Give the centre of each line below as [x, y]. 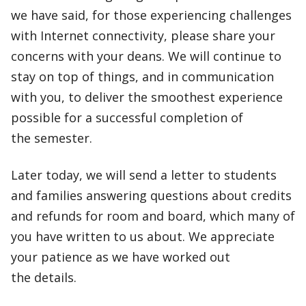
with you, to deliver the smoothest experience [147, 97]
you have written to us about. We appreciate [143, 236]
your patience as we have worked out [121, 257]
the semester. [52, 138]
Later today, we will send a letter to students [144, 175]
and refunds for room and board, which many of [153, 216]
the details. [44, 277]
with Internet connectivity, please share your [143, 36]
